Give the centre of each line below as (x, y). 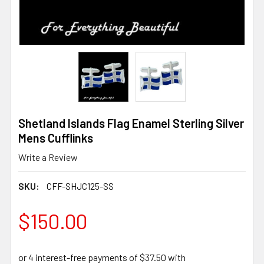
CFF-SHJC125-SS (80, 186)
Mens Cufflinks (56, 138)
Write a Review (48, 157)
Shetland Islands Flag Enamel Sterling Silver (131, 123)
